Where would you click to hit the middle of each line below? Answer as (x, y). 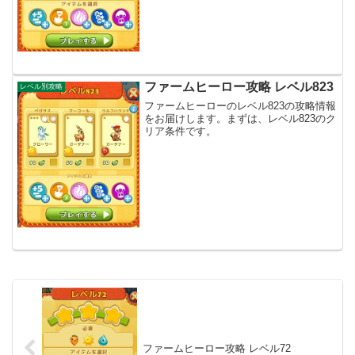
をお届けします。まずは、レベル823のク (240, 119)
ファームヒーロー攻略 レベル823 (239, 86)
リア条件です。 (181, 132)
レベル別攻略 (42, 86)
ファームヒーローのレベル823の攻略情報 (240, 106)
